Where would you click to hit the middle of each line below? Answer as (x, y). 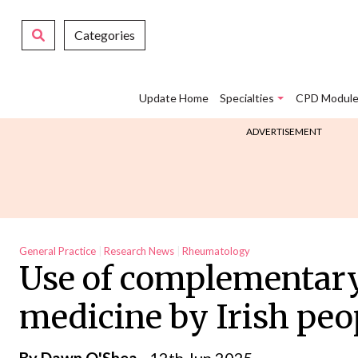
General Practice (58, 251)
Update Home (174, 98)
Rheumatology (216, 251)
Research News (139, 251)
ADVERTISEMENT (284, 131)
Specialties (247, 98)
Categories (104, 35)
